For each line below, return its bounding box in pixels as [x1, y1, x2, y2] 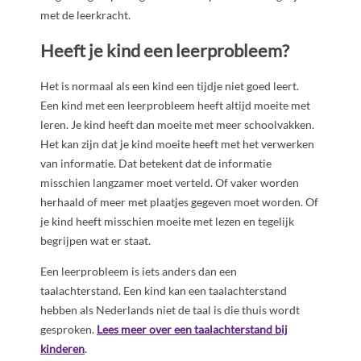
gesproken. [40, 322, 97, 337]
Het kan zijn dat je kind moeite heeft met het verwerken [40, 137, 314, 151]
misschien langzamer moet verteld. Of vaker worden [40, 176, 299, 190]
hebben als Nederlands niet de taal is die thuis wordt [40, 303, 300, 317]
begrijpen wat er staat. [40, 234, 151, 248]
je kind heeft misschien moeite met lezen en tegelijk [40, 214, 294, 229]
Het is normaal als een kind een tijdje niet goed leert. [40, 79, 299, 93]
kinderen [40, 342, 85, 356]
